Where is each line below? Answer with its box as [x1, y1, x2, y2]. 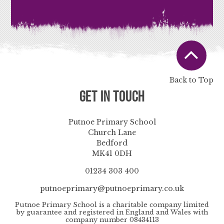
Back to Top [169, 75, 213, 84]
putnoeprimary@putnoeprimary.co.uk [40, 183, 184, 193]
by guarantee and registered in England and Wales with [16, 208, 208, 216]
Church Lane [88, 127, 136, 137]
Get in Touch [79, 87, 144, 104]
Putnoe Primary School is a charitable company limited [15, 200, 209, 208]
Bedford [96, 138, 127, 147]
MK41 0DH [92, 148, 132, 158]
